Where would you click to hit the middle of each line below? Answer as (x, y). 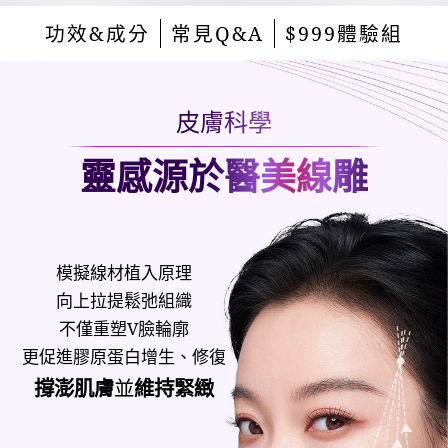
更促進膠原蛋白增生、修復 (124, 357)
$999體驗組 (344, 34)
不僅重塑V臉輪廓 (124, 329)
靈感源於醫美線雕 (224, 176)
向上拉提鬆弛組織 (124, 301)
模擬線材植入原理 (124, 273)
